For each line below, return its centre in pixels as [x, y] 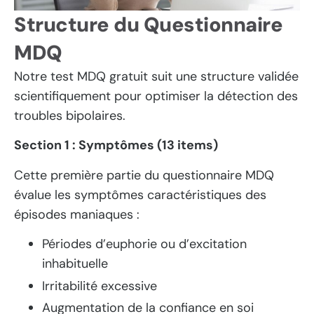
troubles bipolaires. [70, 115]
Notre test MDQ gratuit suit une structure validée [156, 76]
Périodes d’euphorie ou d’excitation [144, 244]
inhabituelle [75, 264]
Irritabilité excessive [100, 286]
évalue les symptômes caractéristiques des [140, 194]
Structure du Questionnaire [148, 24]
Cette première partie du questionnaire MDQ [144, 175]
